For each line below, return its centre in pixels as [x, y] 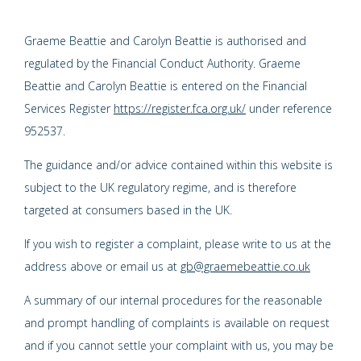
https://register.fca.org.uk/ [180, 108]
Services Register [69, 108]
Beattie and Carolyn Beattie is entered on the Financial [166, 85]
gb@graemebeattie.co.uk [245, 266]
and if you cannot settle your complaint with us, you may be [179, 345]
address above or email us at [102, 266]
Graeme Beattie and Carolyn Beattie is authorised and [165, 40]
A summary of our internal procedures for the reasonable [173, 300]
